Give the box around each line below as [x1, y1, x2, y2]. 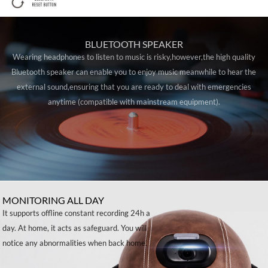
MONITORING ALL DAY [2, 194, 105, 206]
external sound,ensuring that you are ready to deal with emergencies [16, 81, 251, 92]
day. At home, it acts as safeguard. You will [2, 223, 147, 233]
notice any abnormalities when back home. [2, 237, 148, 248]
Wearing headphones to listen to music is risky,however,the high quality [12, 51, 255, 62]
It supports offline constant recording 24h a [2, 208, 151, 218]
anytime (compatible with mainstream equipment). [47, 96, 220, 106]
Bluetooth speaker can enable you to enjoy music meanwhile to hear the [11, 66, 257, 77]
